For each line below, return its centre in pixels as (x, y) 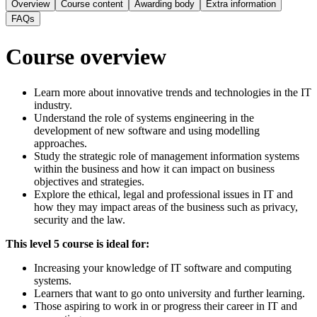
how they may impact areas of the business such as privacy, (166, 207)
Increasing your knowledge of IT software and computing (163, 268)
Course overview (86, 56)
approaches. (60, 144)
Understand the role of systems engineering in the (144, 118)
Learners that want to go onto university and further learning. (169, 294)
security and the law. (80, 220)
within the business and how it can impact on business (154, 169)
